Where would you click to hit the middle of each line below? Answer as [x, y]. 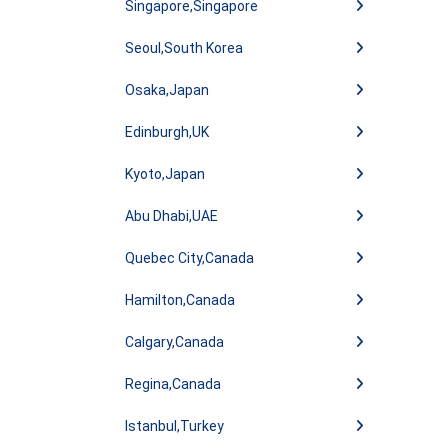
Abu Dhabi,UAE [171, 216]
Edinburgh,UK [167, 132]
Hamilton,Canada [180, 300]
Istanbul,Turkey [174, 426]
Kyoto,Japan [165, 174]
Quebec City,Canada [189, 258]
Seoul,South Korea [184, 48]
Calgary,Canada [174, 342]
